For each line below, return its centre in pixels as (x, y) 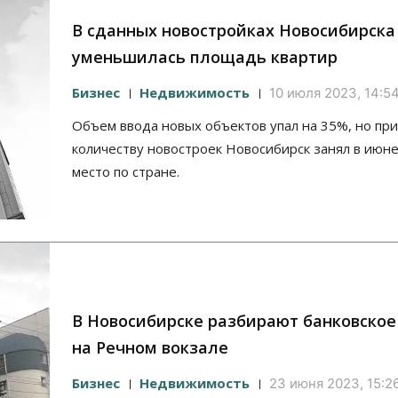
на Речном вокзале (150, 348)
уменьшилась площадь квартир (205, 57)
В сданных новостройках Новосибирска (234, 31)
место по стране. (126, 172)
